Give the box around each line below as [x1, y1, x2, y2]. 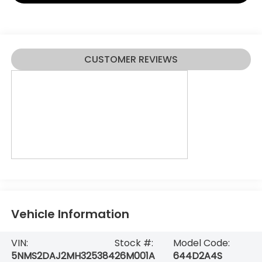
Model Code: [173, 236, 230, 250]
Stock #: [114, 236, 153, 250]
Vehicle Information [11, 206, 129, 223]
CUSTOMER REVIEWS [84, 53, 178, 67]
